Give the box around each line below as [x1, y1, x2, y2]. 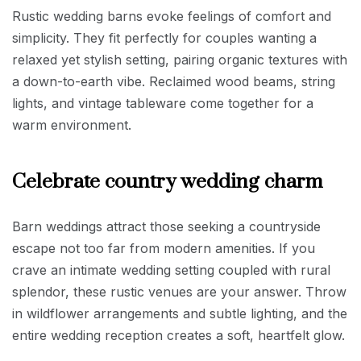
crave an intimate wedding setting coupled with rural [12, 261, 330, 278]
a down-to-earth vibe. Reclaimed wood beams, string [12, 73, 335, 89]
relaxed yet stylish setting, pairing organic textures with [12, 51, 347, 68]
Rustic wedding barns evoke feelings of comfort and [12, 7, 331, 24]
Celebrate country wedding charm [12, 168, 323, 194]
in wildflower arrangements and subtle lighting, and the [12, 305, 347, 322]
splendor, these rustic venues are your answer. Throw [12, 283, 346, 300]
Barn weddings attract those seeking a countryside [12, 218, 321, 234]
